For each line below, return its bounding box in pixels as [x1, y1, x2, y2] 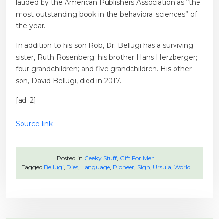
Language [81, 163, 110, 171]
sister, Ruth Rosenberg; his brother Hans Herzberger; [16, 53, 197, 62]
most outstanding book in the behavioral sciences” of [16, 10, 197, 19]
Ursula [153, 163, 171, 171]
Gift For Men [120, 154, 155, 162]
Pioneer [112, 163, 134, 171]
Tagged [21, 163, 44, 171]
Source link [16, 119, 53, 129]
